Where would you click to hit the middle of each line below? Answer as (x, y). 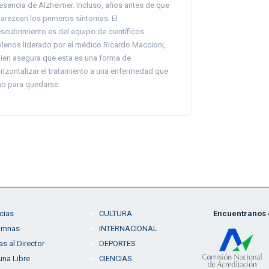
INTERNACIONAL (128, 228)
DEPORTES (117, 243)
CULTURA (115, 213)
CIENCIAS (115, 258)
